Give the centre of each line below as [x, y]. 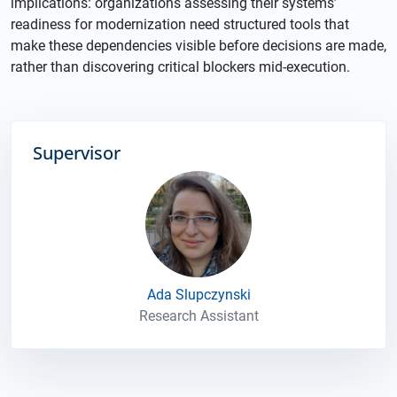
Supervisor [77, 153]
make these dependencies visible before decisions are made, [198, 46]
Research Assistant [198, 316]
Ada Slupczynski [198, 295]
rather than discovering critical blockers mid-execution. [180, 67]
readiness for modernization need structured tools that [180, 24]
